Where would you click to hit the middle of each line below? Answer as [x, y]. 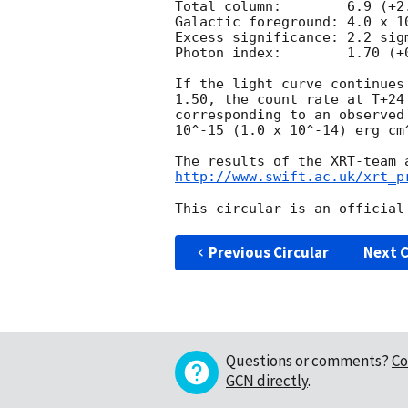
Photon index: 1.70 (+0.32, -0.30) [228, 53]
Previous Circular [268, 252]
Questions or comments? [307, 360]
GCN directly [267, 380]
